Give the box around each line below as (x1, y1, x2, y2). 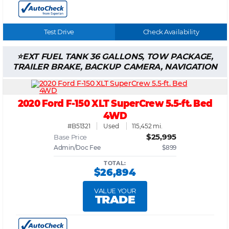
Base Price (54, 133, 87, 142)
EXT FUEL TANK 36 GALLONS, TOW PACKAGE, (22, 52, 213, 62)
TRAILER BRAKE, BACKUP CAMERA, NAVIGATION (12, 62, 218, 72)
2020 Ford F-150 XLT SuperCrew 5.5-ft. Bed (17, 97, 213, 110)
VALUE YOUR (94, 187, 136, 195)
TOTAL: (104, 159, 126, 167)
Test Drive (44, 28, 74, 36)
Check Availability (143, 28, 199, 36)
